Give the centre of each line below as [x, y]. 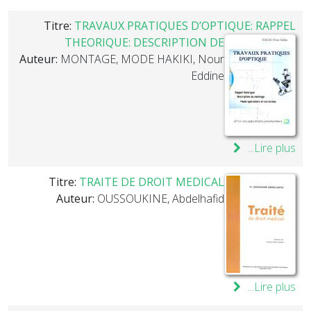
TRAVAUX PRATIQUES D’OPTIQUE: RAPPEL [185, 26]
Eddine [208, 76]
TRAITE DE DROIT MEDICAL [152, 182]
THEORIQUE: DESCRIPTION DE [144, 42]
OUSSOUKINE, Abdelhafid [161, 199]
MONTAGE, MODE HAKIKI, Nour [142, 59]
